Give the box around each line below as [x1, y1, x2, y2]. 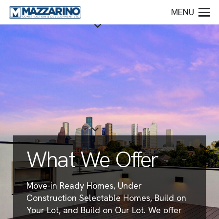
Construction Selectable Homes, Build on [26, 192, 186, 203]
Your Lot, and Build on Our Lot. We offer [26, 204, 182, 216]
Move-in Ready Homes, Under [26, 180, 142, 191]
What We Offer [26, 145, 158, 174]
